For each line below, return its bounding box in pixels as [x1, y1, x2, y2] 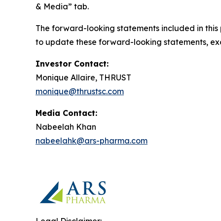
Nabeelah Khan [36, 122, 96, 132]
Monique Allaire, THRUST [36, 73, 131, 83]
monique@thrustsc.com [36, 86, 124, 97]
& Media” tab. [36, 1, 89, 12]
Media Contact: [36, 108, 97, 118]
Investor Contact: [36, 59, 109, 69]
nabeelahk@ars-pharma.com [36, 136, 147, 146]
